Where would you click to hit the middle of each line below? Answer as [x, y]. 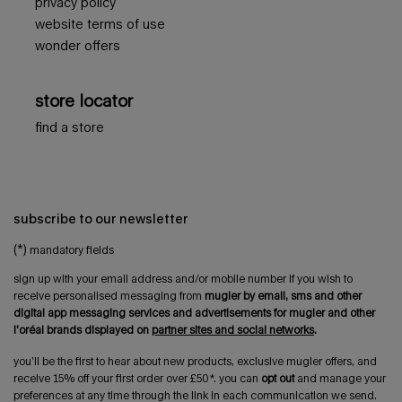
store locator [84, 100]
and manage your [340, 378]
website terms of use [100, 23]
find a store [70, 127]
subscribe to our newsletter [101, 218]
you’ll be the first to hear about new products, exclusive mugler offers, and [195, 361]
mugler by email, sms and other [283, 295]
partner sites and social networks [233, 329]
